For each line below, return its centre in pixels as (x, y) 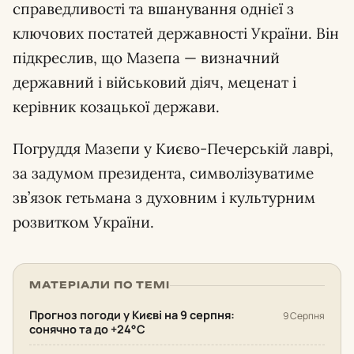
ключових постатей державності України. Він (176, 33)
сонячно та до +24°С (87, 329)
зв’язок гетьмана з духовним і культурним (164, 198)
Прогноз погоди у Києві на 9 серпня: (132, 315)
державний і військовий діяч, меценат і (154, 82)
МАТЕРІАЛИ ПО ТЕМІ (100, 285)
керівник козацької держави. (116, 107)
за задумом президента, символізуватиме (163, 173)
